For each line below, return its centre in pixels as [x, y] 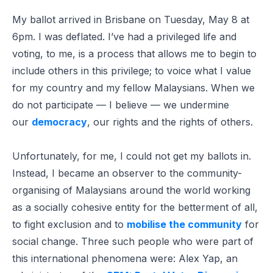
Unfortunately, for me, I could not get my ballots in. [132, 156]
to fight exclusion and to [69, 224]
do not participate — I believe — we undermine [121, 105]
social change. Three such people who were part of [133, 241]
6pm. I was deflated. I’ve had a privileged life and [124, 36]
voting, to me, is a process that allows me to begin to [134, 53]
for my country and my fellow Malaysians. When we [133, 87]
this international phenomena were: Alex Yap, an [125, 258]
